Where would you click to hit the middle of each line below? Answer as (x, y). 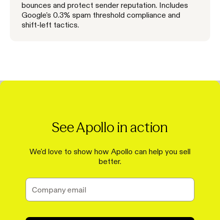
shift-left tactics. (50, 24)
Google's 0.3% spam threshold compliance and (101, 14)
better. (110, 161)
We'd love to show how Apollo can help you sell (110, 151)
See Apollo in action (110, 127)
